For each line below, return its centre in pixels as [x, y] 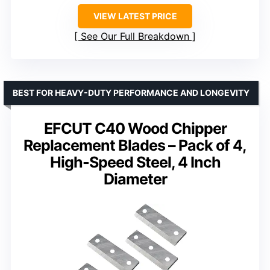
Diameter [135, 179]
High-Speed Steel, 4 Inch [135, 162]
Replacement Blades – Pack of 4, [135, 145]
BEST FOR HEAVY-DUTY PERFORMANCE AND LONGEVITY [131, 92]
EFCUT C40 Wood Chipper [135, 128]
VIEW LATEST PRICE [135, 16]
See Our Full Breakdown [135, 36]
